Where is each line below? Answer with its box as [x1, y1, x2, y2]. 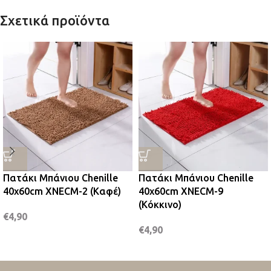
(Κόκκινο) [139, 199, 181, 210]
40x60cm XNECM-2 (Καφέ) [3, 186, 121, 197]
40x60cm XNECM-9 [139, 186, 223, 197]
